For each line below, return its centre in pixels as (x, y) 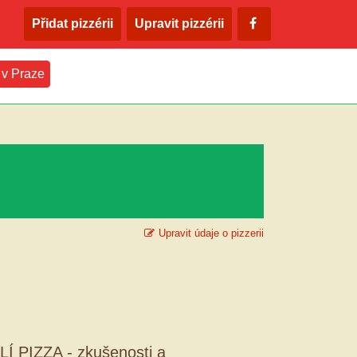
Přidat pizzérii (73, 24)
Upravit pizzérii (179, 24)
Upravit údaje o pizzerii (211, 233)
